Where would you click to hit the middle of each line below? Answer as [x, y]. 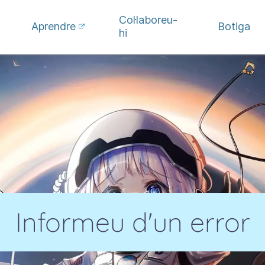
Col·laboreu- [148, 20]
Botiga [234, 26]
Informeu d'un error [132, 222]
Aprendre [54, 26]
